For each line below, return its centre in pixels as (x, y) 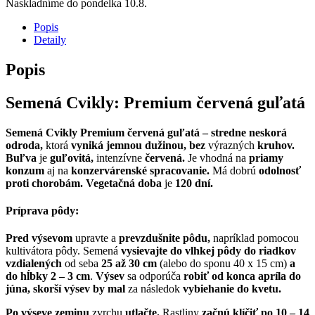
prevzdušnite (149, 238)
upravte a (96, 238)
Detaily (50, 40)
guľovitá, (72, 157)
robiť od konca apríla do (242, 276)
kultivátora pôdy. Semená (63, 251)
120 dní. (194, 183)
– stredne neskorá (245, 132)
